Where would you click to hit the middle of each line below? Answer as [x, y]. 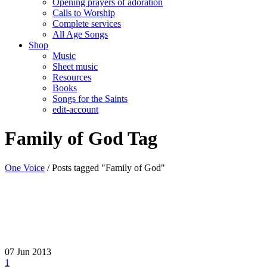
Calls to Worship [84, 13]
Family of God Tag [81, 139]
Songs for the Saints [90, 99]
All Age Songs [80, 34]
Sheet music [75, 66]
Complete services [87, 24]
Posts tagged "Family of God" [108, 167]
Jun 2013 [34, 252]
